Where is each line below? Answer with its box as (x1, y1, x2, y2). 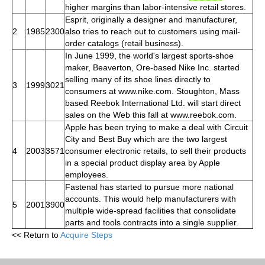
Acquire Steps (60, 230, 112, 240)
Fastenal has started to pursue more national (65, 182, 234, 192)
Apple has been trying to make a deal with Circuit (65, 122, 248, 132)
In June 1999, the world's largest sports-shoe (65, 50, 234, 60)
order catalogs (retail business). (65, 38, 183, 48)
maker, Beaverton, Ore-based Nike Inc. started (65, 62, 240, 72)
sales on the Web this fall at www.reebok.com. (65, 109, 237, 119)
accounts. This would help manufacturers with (65, 193, 236, 203)
